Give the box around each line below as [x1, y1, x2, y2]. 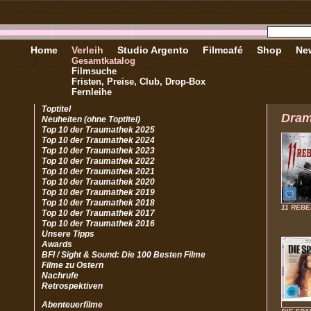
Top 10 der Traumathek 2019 [42, 187, 155, 197]
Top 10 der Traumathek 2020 [42, 177, 155, 187]
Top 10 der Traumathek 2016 [42, 219, 155, 228]
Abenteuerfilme [42, 300, 103, 310]
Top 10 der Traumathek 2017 [42, 208, 155, 218]
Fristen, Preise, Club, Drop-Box [72, 76, 205, 87]
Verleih [72, 44, 103, 56]
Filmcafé [203, 44, 243, 56]
